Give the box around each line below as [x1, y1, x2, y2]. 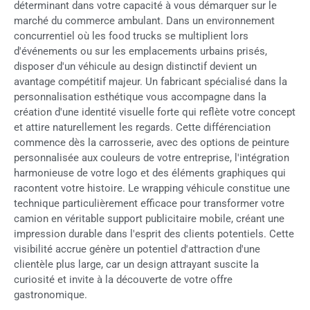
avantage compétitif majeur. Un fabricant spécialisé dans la [14, 75, 287, 88]
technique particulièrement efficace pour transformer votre [14, 197, 284, 210]
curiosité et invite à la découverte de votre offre [14, 273, 232, 286]
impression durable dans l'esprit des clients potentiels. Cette [14, 227, 294, 240]
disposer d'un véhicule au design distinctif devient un [14, 60, 257, 73]
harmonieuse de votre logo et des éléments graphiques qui [14, 166, 286, 179]
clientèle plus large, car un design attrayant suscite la [14, 257, 259, 271]
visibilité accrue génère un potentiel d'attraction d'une [14, 242, 260, 255]
